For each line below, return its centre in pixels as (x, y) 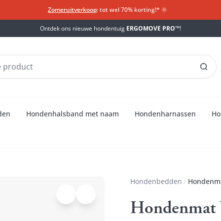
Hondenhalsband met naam (73, 113)
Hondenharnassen (165, 113)
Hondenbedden (156, 181)
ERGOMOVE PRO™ (153, 28)
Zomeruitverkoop (72, 10)
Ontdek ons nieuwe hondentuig (83, 28)
